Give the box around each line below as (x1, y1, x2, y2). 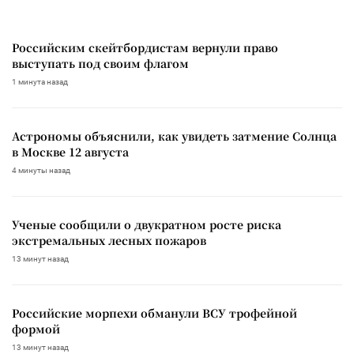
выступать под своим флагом (12, 55, 189, 71)
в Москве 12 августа (12, 143, 129, 160)
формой (12, 320, 60, 337)
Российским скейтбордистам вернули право (12, 39, 278, 55)
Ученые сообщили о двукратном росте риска (12, 216, 281, 232)
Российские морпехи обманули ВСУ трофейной (12, 304, 297, 321)
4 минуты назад (12, 165, 70, 175)
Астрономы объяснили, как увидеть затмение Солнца (12, 127, 337, 144)
